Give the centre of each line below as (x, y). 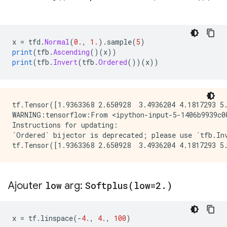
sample (119, 42)
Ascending (71, 52)
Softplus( (109, 185)
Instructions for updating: (65, 125)
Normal (57, 42)
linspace (57, 218)
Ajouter (27, 186)
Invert (65, 62)
